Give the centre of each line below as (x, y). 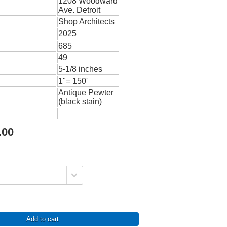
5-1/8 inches (81, 69)
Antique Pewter (86, 92)
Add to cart (42, 219)
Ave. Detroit (80, 10)
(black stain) (80, 102)
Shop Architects (87, 22)
